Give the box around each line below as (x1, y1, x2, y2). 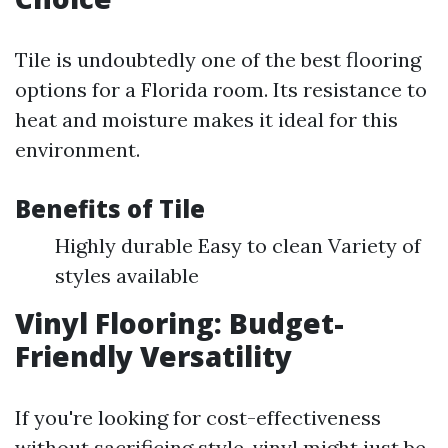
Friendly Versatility (15, 337, 292, 375)
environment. (15, 137, 140, 162)
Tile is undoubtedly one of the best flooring (15, 47, 421, 72)
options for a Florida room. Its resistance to (15, 77, 427, 102)
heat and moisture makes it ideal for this (15, 107, 398, 132)
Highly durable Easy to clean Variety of (55, 233, 421, 258)
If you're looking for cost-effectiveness (15, 405, 381, 430)
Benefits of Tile (15, 192, 205, 225)
